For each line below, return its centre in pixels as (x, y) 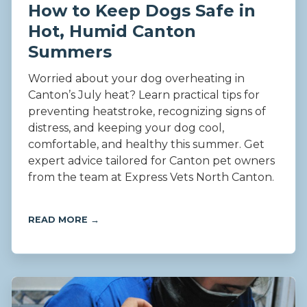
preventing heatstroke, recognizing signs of (147, 112)
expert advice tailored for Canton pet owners (151, 161)
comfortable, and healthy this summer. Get (146, 145)
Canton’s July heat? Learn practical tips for (144, 95)
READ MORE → (64, 220)
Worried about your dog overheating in (136, 79)
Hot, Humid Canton (112, 32)
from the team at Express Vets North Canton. (151, 177)
